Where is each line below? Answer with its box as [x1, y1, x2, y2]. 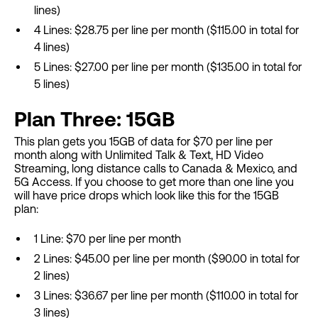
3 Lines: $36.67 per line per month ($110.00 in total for [34, 289, 298, 302]
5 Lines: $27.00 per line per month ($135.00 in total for [34, 60, 302, 74]
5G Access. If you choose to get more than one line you [14, 175, 294, 189]
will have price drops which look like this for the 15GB [14, 189, 279, 202]
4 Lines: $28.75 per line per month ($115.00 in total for [34, 23, 299, 37]
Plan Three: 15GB [14, 107, 175, 131]
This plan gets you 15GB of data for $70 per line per [14, 135, 273, 148]
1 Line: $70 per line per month [34, 232, 181, 246]
